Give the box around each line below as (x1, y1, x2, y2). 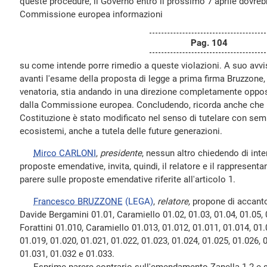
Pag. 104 (191, 38, 228, 48)
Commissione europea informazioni (20, 9, 163, 20)
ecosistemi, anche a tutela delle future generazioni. (20, 126, 222, 136)
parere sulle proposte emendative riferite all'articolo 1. (20, 174, 235, 185)
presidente (100, 148, 142, 159)
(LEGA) (125, 196, 153, 207)
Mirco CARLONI (33, 148, 96, 159)
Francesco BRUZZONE (33, 196, 123, 207)
